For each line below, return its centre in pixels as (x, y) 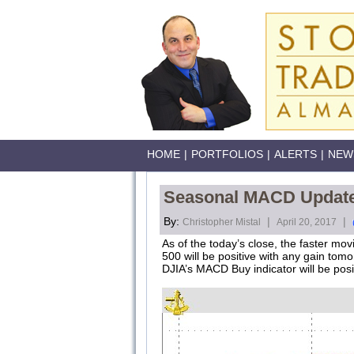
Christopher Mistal (222, 222)
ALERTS (296, 154)
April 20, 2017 (307, 222)
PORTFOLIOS (227, 154)
